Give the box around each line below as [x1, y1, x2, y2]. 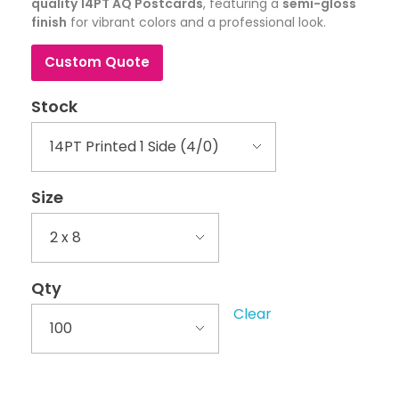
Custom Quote [45, 52, 150, 71]
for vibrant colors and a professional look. [67, 12, 326, 31]
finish [31, 12, 67, 31]
